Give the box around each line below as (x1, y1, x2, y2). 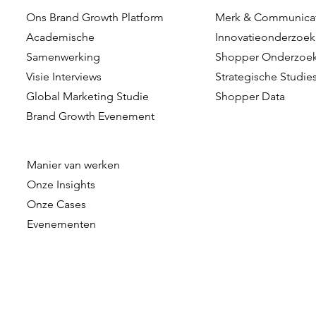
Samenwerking (26, 50, 101, 63)
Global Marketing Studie (26, 90, 150, 103)
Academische (26, 30, 95, 44)
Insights (56, 178, 96, 191)
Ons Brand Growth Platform (26, 11, 164, 24)
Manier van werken (27, 158, 121, 171)
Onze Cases (27, 197, 87, 211)
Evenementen (27, 217, 97, 231)
